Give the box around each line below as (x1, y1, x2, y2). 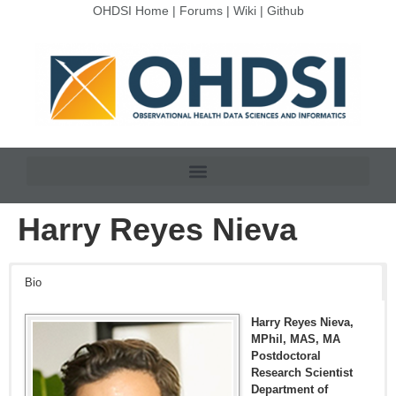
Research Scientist (251, 366, 353, 380)
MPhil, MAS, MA (251, 332, 340, 346)
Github (266, 4, 304, 18)
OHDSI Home (92, 4, 169, 18)
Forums (179, 4, 223, 18)
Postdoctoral (251, 349, 321, 363)
